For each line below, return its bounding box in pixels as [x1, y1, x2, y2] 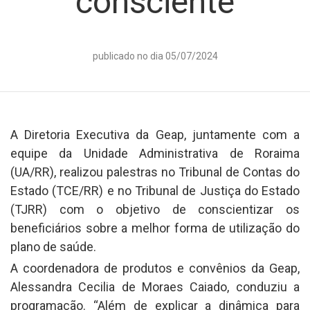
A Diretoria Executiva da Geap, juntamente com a [10, 127, 300, 142]
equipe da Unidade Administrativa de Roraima [10, 146, 300, 161]
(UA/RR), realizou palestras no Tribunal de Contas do [10, 165, 300, 179]
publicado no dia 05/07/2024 [92, 51, 218, 62]
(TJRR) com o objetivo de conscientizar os [10, 202, 300, 217]
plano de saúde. [10, 239, 96, 254]
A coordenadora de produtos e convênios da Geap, [10, 261, 300, 275]
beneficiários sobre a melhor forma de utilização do [10, 221, 300, 235]
